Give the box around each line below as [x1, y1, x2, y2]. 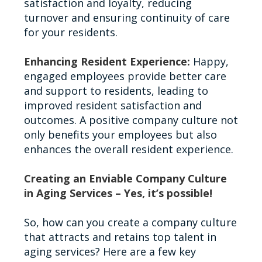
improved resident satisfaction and [23, 98, 202, 112]
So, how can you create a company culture [23, 215, 237, 229]
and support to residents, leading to [23, 83, 208, 98]
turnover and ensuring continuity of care [23, 10, 230, 25]
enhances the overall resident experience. [23, 142, 233, 156]
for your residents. [23, 25, 118, 39]
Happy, [189, 54, 229, 68]
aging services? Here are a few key [23, 244, 196, 258]
